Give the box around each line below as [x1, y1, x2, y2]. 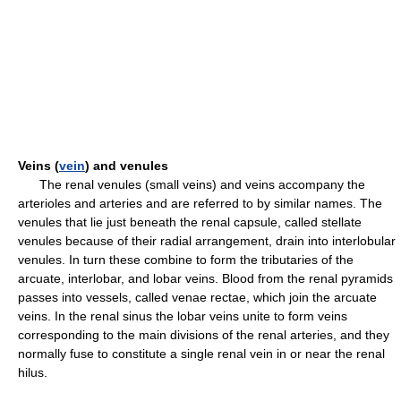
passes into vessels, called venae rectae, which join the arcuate [18, 290, 377, 304]
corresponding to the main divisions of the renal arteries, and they [18, 328, 389, 342]
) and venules [85, 158, 168, 173]
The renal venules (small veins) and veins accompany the [18, 177, 365, 192]
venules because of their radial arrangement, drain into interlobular [18, 234, 396, 248]
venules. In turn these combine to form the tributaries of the [18, 252, 354, 267]
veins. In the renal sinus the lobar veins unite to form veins [18, 309, 347, 323]
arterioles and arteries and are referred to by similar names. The [18, 196, 382, 210]
